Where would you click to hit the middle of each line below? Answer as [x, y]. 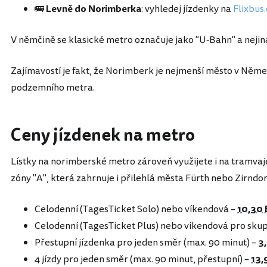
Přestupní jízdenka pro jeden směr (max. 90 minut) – [146, 243]
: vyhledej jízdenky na [187, 9]
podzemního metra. [53, 88]
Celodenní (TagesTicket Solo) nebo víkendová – [136, 209]
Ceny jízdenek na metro [103, 135]
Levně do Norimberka [94, 9]
